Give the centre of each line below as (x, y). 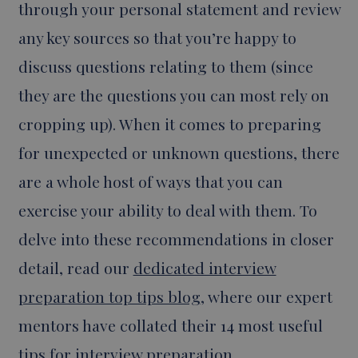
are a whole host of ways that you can (150, 182)
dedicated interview (205, 268)
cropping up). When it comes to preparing (169, 124)
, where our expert (266, 297)
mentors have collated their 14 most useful (170, 326)
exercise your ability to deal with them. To (167, 211)
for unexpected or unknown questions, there (179, 153)
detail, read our (76, 268)
